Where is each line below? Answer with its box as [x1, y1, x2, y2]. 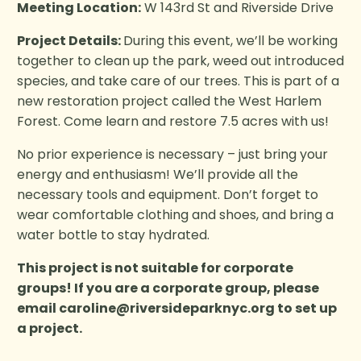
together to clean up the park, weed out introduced [17, 52, 344, 71]
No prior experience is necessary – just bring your [17, 145, 328, 164]
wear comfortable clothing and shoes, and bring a [17, 205, 334, 225]
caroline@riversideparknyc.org [59, 299, 275, 318]
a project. [17, 319, 82, 338]
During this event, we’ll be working [123, 31, 338, 51]
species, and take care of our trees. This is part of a [17, 72, 339, 91]
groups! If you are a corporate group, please [17, 279, 319, 298]
